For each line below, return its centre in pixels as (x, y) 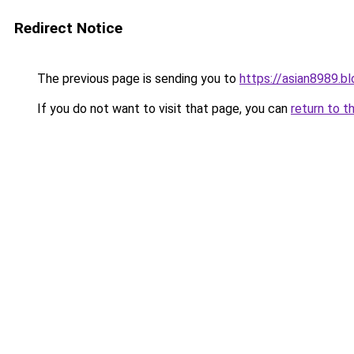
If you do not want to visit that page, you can (162, 109)
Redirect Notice (68, 28)
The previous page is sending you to (137, 79)
